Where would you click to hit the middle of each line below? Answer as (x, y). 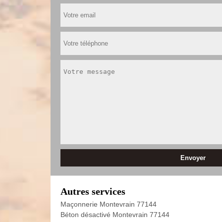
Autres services (93, 191)
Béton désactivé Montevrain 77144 (115, 215)
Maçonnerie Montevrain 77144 (109, 204)
